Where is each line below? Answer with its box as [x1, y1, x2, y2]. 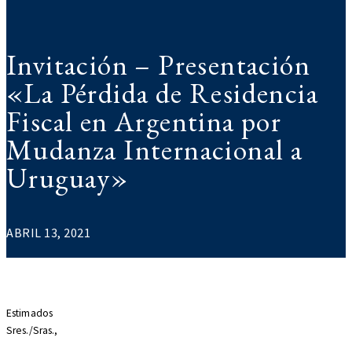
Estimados [6, 306, 53, 320]
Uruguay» [6, 159, 129, 197]
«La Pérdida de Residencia [6, 75, 318, 112]
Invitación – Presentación [6, 46, 310, 84]
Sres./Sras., [6, 323, 58, 337]
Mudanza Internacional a [6, 131, 303, 169]
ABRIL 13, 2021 [6, 224, 90, 240]
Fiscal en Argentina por [6, 103, 282, 141]
